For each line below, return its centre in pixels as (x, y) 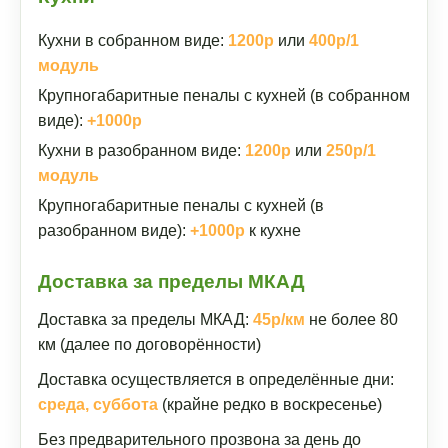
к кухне (273, 230)
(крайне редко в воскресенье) (270, 404)
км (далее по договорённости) (149, 344)
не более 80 (351, 319)
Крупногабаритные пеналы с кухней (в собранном (224, 95)
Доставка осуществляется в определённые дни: (216, 379)
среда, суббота (98, 404)
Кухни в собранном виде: (133, 40)
